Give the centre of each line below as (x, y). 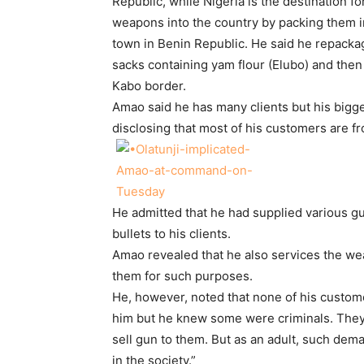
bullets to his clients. (171, 234)
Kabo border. (149, 86)
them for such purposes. (182, 276)
